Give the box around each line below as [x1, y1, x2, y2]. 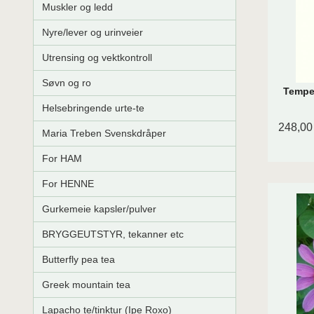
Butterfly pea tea [42, 254, 115, 266]
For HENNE [42, 178, 94, 190]
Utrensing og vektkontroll [42, 52, 152, 64]
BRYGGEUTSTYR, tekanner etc [42, 228, 184, 240]
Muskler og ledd [42, 1, 113, 13]
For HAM [42, 153, 82, 165]
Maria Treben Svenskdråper [42, 128, 166, 139]
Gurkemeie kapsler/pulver [42, 203, 156, 215]
